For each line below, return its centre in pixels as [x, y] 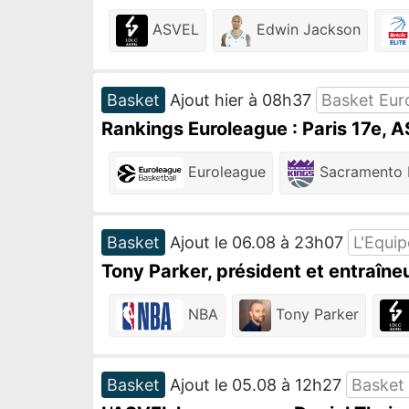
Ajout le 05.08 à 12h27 [256, 385]
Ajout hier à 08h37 [241, 100]
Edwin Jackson [306, 29]
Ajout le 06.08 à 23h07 [257, 242]
